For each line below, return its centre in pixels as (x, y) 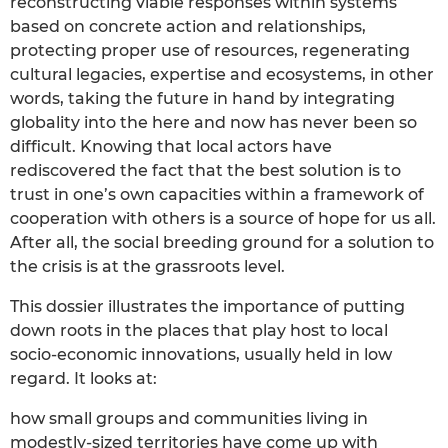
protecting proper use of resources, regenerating (210, 50)
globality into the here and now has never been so (213, 122)
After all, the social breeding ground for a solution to (222, 242)
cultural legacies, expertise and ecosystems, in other (222, 74)
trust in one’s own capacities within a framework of (217, 194)
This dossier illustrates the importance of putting (207, 306)
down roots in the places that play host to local (199, 330)
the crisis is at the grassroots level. (147, 266)
